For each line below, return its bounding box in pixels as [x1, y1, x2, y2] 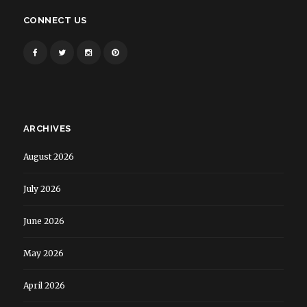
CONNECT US [23, 15, 87, 26]
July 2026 [23, 184, 61, 195]
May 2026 [23, 248, 64, 259]
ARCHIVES [23, 123, 71, 134]
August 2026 [23, 151, 74, 162]
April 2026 [23, 280, 65, 291]
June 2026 [23, 216, 64, 227]
